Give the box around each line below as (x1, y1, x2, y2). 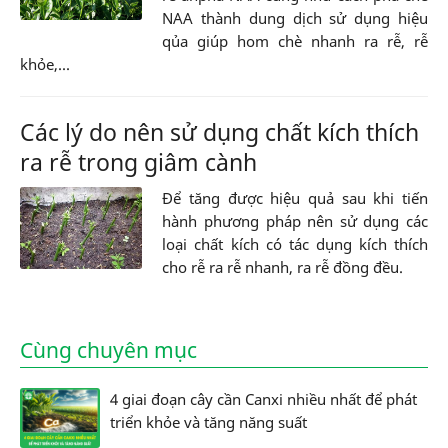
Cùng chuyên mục (20, 336, 197, 365)
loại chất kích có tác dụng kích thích (162, 234, 428, 255)
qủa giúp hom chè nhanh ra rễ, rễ (162, 31, 428, 52)
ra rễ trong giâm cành (20, 146, 257, 179)
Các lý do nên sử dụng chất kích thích (20, 116, 419, 149)
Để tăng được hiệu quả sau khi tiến (162, 188, 428, 209)
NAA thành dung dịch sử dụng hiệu (162, 8, 428, 29)
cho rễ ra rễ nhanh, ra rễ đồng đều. (162, 257, 404, 278)
